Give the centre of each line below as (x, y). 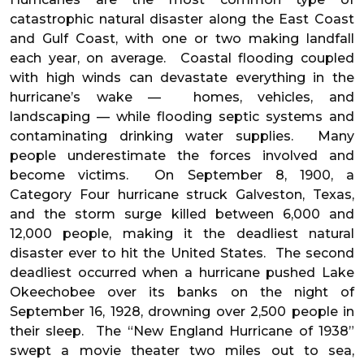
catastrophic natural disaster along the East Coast (182, 19)
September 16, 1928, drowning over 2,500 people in (182, 312)
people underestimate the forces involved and (182, 156)
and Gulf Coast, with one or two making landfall (182, 39)
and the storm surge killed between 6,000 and (182, 214)
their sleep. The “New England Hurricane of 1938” (182, 331)
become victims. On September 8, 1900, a (182, 175)
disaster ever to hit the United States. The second (182, 253)
